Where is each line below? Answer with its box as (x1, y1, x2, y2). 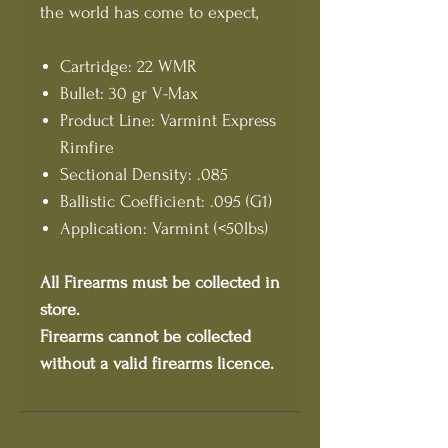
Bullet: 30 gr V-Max (60, 84, 198, 103)
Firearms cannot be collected (40, 327, 251, 346)
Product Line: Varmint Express (60, 111, 276, 130)
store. (40, 300, 80, 319)
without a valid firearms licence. (40, 354, 274, 373)
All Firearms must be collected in (40, 273, 280, 292)
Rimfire (60, 138, 114, 157)
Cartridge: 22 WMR (60, 57, 197, 76)
